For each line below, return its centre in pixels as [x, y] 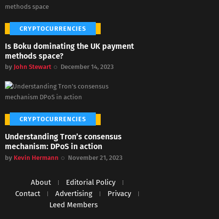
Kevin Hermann [36, 157]
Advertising [74, 194]
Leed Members [73, 205]
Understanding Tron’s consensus [63, 137]
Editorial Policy [91, 183]
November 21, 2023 [96, 157]
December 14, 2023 [88, 67]
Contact [28, 194]
